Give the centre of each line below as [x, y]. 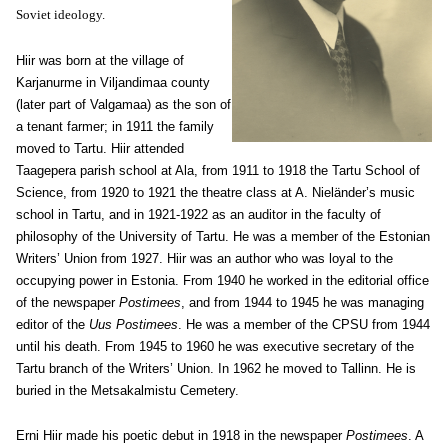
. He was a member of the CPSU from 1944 [304, 324]
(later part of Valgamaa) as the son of [123, 104]
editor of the [52, 324]
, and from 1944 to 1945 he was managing [302, 302]
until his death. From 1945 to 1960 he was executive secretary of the [215, 346]
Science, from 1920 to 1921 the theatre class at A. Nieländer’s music [215, 192]
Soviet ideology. [60, 14]
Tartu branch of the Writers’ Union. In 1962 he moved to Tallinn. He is [216, 368]
